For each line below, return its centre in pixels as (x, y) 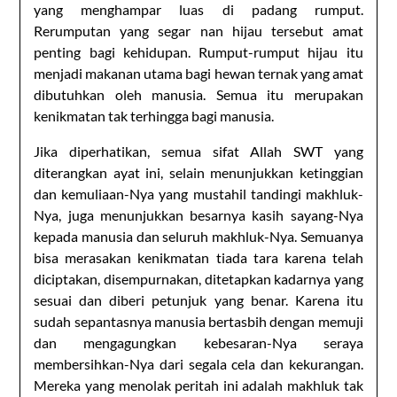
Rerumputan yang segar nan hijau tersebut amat (198, 30)
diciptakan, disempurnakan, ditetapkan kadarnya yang (198, 278)
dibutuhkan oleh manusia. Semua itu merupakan (198, 94)
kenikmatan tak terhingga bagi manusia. (154, 115)
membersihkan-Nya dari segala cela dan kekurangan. (198, 363)
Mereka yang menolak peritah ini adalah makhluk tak (198, 385)
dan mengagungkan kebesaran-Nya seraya (198, 342)
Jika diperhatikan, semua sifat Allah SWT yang (198, 151)
